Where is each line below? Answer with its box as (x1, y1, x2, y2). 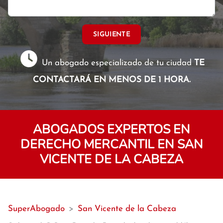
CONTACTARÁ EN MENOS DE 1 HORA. (32, 76, 191, 84)
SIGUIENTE (93, 31, 130, 38)
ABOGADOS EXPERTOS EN (33, 121, 190, 138)
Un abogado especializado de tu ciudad (39, 59, 195, 67)
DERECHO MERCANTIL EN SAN (20, 136, 203, 153)
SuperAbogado (8, 205, 65, 213)
